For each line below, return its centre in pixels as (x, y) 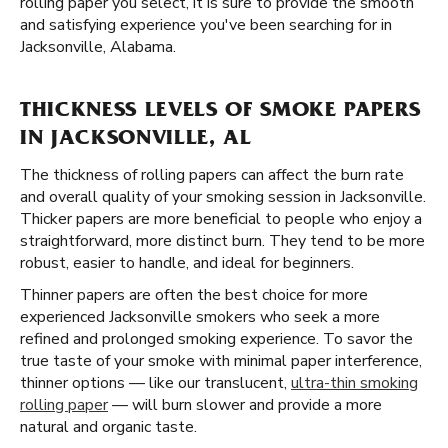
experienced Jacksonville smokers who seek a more (200, 317)
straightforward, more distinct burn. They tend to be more (222, 241)
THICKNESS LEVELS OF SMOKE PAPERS (221, 112)
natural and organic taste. (108, 427)
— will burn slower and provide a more (245, 405)
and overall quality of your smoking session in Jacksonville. (223, 197)
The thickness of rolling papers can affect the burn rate (212, 175)
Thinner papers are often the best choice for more (194, 295)
